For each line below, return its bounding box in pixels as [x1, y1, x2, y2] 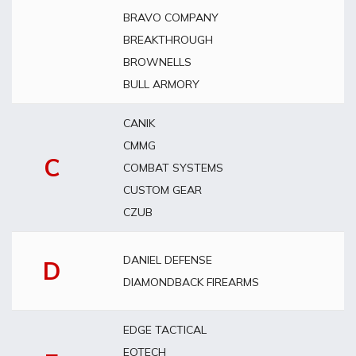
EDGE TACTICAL [123, 323, 207, 337]
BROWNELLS [123, 55, 192, 69]
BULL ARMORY [123, 77, 199, 91]
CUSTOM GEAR [123, 183, 202, 197]
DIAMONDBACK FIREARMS [123, 275, 259, 289]
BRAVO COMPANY [123, 10, 219, 25]
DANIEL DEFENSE [123, 253, 212, 267]
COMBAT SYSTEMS [123, 161, 223, 175]
